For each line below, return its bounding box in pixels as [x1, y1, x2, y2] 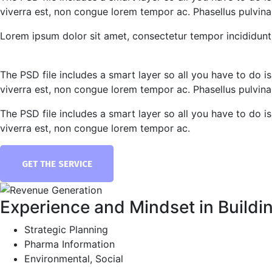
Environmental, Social [24, 253, 123, 265]
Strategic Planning [24, 223, 108, 236]
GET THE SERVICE [21, 158, 92, 169]
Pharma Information [24, 238, 115, 251]
